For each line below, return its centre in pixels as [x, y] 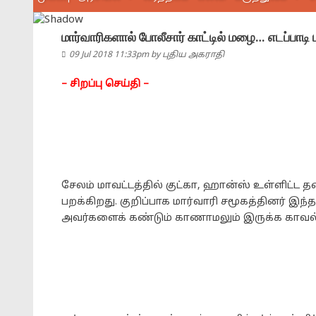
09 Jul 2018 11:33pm [110, 55]
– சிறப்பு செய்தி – [105, 84]
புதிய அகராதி [193, 55]
